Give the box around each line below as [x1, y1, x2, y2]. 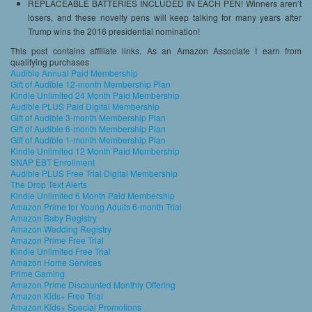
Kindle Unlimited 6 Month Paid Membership [10, 189, 175, 202]
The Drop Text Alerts [10, 178, 87, 191]
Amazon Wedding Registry [10, 223, 111, 235]
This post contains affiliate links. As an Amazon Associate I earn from [10, 45, 302, 57]
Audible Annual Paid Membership [10, 67, 138, 79]
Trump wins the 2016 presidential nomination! [28, 25, 200, 38]
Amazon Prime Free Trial [10, 234, 104, 247]
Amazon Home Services [10, 256, 102, 269]
